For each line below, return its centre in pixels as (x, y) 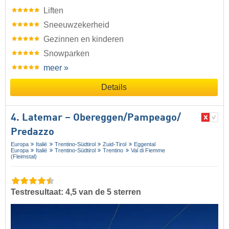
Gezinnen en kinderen (84, 39)
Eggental (144, 144)
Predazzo (32, 133)
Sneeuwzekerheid (76, 25)
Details (114, 87)
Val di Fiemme (148, 151)
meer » (56, 68)
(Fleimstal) (24, 157)
